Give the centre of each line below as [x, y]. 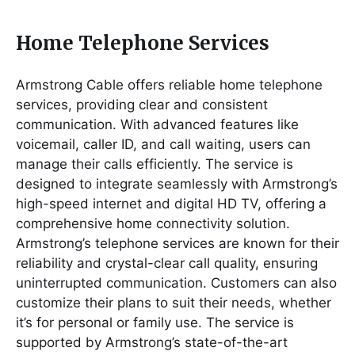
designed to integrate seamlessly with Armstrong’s [177, 183]
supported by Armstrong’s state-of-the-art [152, 342]
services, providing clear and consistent [142, 104]
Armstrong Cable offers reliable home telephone [169, 84]
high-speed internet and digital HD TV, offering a [171, 203]
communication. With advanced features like [157, 124]
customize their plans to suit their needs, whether [174, 302]
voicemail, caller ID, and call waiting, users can [163, 144]
